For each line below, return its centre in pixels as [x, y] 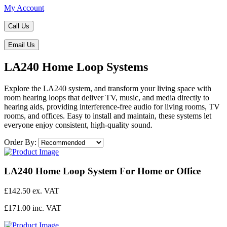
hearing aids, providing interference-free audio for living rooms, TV [112, 106]
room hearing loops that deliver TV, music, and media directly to [107, 97]
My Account [24, 8]
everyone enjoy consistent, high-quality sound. [78, 125]
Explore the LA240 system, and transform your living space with [108, 88]
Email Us [22, 45]
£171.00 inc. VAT [33, 208]
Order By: [20, 142]
